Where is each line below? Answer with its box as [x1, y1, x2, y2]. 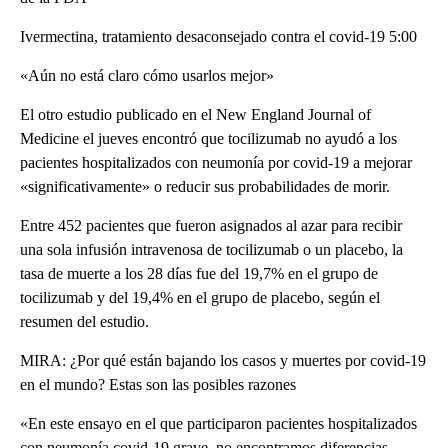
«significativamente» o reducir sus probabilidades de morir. [20, 178, 390, 195]
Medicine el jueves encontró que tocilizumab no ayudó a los [20, 130, 397, 147]
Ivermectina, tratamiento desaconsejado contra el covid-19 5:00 [20, 28, 417, 45]
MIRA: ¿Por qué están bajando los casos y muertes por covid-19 [20, 352, 426, 369]
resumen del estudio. [20, 313, 149, 330]
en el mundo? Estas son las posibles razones [20, 376, 296, 393]
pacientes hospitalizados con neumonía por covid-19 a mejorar [20, 154, 412, 171]
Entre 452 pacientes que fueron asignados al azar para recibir [20, 217, 402, 234]
